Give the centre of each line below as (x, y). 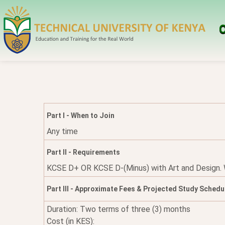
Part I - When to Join (81, 116)
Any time (62, 131)
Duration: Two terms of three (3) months (119, 209)
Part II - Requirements (83, 152)
